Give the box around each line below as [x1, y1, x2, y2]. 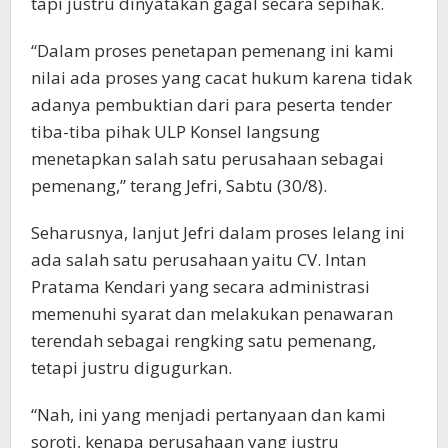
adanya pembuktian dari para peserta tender [31, 92, 392, 116]
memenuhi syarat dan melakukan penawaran [31, 301, 393, 325]
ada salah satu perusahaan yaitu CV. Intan [31, 247, 366, 271]
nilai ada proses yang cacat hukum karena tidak [31, 65, 412, 89]
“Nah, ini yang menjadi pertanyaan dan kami [31, 402, 386, 426]
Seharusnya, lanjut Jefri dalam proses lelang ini [31, 220, 405, 244]
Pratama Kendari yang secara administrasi [31, 274, 370, 298]
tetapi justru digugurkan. [31, 355, 232, 379]
